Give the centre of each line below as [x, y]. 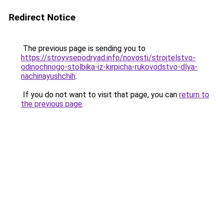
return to [194, 95]
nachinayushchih [48, 76]
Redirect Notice [42, 17]
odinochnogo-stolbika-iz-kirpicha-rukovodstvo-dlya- [109, 67]
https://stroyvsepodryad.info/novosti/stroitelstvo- [108, 58]
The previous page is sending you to [83, 48]
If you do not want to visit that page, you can [100, 95]
